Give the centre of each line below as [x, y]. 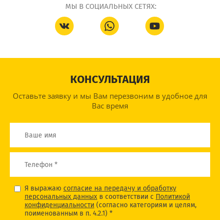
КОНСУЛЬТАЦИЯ [110, 80]
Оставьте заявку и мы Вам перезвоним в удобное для [110, 96]
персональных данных [61, 197]
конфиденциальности [59, 205]
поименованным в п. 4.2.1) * [69, 214]
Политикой [173, 197]
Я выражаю [44, 189]
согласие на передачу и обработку [120, 189]
